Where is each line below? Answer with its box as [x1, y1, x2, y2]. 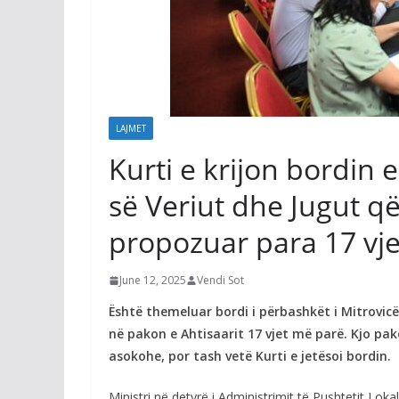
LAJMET [116, 122, 146, 134]
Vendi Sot [197, 273, 244, 288]
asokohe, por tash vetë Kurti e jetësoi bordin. [109, 347, 391, 364]
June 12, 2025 [119, 273, 186, 288]
